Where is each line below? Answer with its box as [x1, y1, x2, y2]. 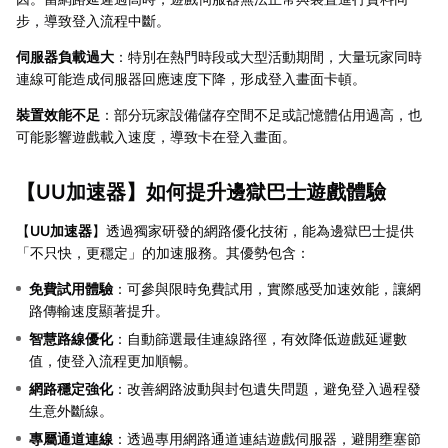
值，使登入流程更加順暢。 [29, 351, 197, 369]
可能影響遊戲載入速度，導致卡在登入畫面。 [16, 127, 296, 145]
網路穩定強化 [29, 379, 113, 397]
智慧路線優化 [29, 329, 113, 347]
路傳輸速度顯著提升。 [29, 301, 169, 319]
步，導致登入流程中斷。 [16, 11, 170, 29]
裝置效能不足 [16, 105, 100, 123]
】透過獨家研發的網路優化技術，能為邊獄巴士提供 [92, 221, 414, 239]
